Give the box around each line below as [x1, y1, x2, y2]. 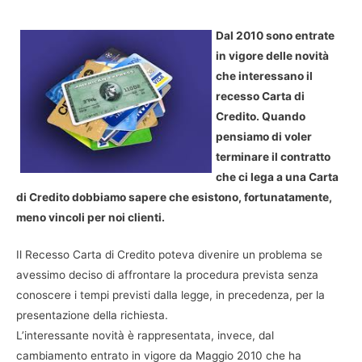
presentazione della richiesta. [16, 309, 168, 322]
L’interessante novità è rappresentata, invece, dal [16, 329, 274, 343]
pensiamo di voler [216, 129, 312, 143]
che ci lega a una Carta [216, 170, 339, 183]
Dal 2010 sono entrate [216, 28, 335, 42]
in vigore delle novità [216, 48, 329, 62]
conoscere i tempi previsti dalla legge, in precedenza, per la [16, 288, 325, 302]
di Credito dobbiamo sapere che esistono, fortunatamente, [16, 190, 332, 204]
